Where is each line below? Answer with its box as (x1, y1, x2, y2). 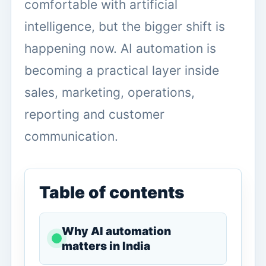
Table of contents (39, 182, 184, 202)
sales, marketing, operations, (24, 84, 195, 100)
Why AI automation (62, 224, 171, 238)
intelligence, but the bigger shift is (24, 18, 225, 34)
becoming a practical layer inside (24, 62, 219, 78)
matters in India (62, 239, 150, 253)
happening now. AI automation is (24, 40, 216, 56)
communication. (24, 128, 118, 144)
